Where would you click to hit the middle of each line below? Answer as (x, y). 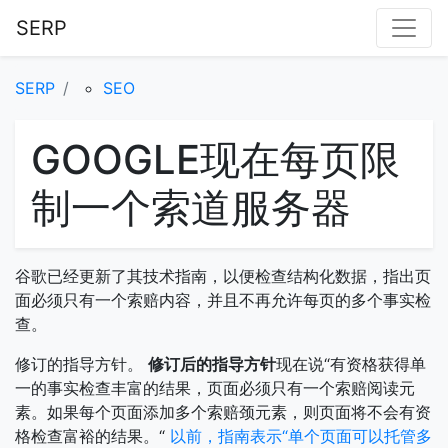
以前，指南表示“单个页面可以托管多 (301, 436)
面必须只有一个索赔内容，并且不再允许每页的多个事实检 (223, 300)
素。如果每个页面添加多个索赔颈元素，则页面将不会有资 (223, 412)
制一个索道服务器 (191, 207)
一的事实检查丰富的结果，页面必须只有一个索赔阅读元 (215, 388)
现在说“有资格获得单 (351, 364)
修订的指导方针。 (81, 364)
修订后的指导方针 (212, 364)
